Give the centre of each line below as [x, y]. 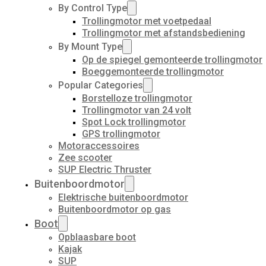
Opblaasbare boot [97, 237]
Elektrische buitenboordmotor [123, 197]
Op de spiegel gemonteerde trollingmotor [172, 60]
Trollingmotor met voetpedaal [147, 21]
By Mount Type [90, 47]
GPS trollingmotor [121, 134]
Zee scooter [85, 158]
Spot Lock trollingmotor [134, 122]
